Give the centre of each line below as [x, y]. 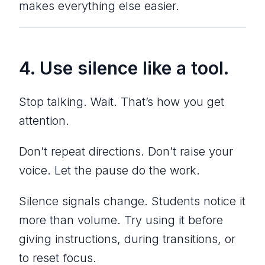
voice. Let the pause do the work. [109, 170]
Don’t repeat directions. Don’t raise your [126, 151]
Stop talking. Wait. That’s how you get [122, 101]
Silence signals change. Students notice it [132, 201]
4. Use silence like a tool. [124, 68]
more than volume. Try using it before [121, 220]
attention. [44, 120]
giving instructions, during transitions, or [127, 239]
